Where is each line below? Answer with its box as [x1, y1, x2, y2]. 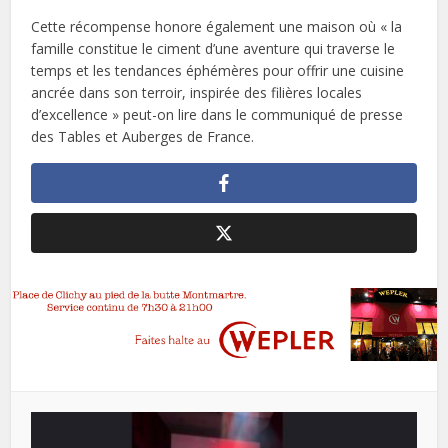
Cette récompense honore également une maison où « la [31, 17, 403, 37]
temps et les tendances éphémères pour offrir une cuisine [31, 61, 405, 81]
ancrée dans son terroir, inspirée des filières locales [31, 83, 363, 103]
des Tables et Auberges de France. [31, 127, 259, 147]
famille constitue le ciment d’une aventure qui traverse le [31, 39, 396, 59]
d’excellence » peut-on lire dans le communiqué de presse [31, 105, 404, 125]
